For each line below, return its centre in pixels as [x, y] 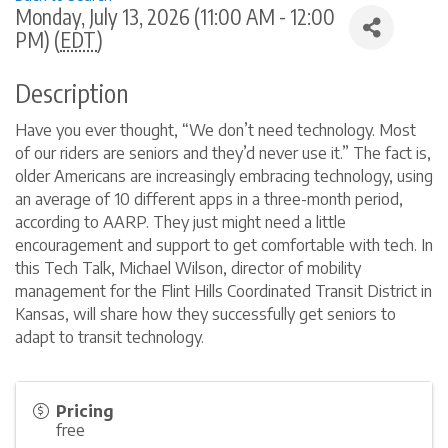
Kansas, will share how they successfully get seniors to [205, 314]
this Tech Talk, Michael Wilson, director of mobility [188, 268]
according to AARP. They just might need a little [180, 222]
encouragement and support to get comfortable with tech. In [224, 245]
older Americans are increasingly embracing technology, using [224, 176]
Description [72, 93]
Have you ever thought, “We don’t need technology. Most [215, 130]
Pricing [85, 411]
